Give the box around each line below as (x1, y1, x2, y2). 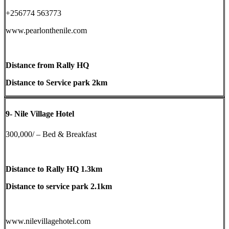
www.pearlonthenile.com (6, 26, 87, 35)
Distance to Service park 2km (6, 78, 107, 87)
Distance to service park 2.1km (6, 181, 112, 191)
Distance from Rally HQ (6, 61, 89, 70)
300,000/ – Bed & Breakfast (6, 129, 97, 139)
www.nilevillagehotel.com (6, 216, 90, 225)
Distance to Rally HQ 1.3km (6, 164, 102, 173)
